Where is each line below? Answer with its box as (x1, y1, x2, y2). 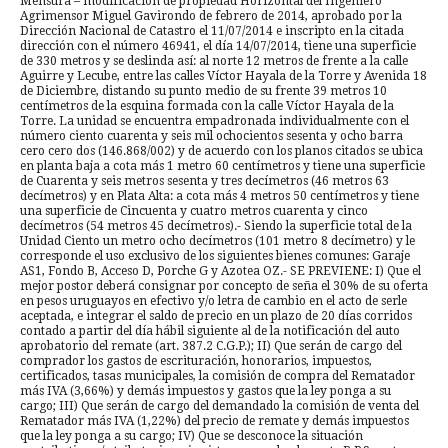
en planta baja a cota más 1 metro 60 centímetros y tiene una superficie (20, 158, 425, 173)
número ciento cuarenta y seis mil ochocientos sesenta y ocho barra (20, 128, 403, 143)
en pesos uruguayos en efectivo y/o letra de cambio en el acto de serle (20, 293, 407, 308)
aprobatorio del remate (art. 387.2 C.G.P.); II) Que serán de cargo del (20, 338, 402, 353)
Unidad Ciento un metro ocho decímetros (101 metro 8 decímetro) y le (20, 233, 415, 248)
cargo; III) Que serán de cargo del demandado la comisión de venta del (20, 398, 419, 413)
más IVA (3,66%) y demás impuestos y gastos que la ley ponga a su (20, 383, 391, 398)
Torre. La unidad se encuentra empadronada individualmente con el (20, 113, 409, 128)
